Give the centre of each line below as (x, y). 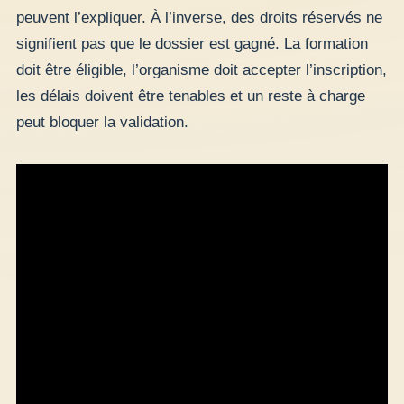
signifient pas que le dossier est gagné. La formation (192, 44)
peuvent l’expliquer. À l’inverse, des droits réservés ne (199, 18)
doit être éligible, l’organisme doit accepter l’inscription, (202, 70)
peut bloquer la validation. (102, 122)
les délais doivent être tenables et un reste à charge (191, 96)
